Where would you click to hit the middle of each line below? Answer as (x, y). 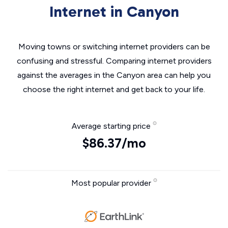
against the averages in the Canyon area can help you (114, 75)
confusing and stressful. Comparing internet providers (114, 61)
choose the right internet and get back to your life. (114, 89)
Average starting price (112, 126)
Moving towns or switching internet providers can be (114, 47)
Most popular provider (112, 183)
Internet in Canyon (114, 12)
